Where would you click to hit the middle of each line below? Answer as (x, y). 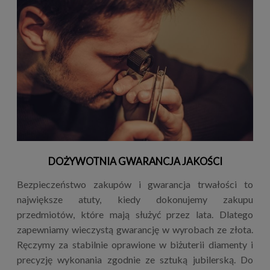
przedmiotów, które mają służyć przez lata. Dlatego (135, 214)
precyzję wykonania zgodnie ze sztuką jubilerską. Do (135, 259)
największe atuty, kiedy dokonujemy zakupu (135, 199)
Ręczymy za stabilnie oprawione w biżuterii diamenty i (135, 244)
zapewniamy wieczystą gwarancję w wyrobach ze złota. (135, 229)
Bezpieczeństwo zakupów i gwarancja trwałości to (135, 184)
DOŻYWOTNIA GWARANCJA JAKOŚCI (135, 161)
